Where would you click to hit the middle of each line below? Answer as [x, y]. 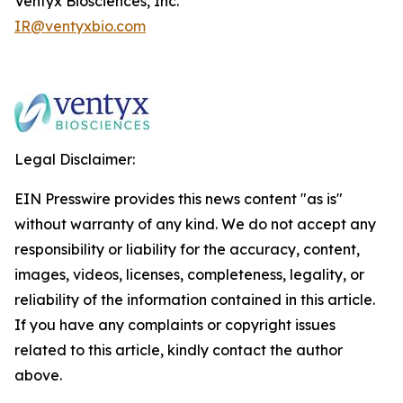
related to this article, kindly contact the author [179, 350]
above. [38, 375]
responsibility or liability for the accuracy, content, [187, 249]
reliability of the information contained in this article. [195, 300]
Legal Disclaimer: [75, 159]
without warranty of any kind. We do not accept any [195, 224]
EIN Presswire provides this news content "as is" [179, 199]
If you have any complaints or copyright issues [175, 325]
